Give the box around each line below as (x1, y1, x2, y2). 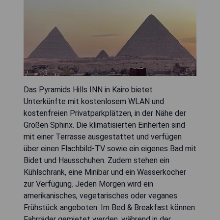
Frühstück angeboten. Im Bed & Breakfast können (24, 202, 195, 212)
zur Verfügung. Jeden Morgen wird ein (24, 179, 153, 189)
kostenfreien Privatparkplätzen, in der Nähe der (24, 108, 186, 118)
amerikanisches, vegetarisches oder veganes (24, 191, 177, 200)
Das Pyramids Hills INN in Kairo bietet (24, 84, 153, 94)
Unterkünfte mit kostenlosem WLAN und (24, 96, 164, 106)
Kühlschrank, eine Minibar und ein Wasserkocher (24, 167, 186, 177)
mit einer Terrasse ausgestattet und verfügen (24, 132, 182, 141)
